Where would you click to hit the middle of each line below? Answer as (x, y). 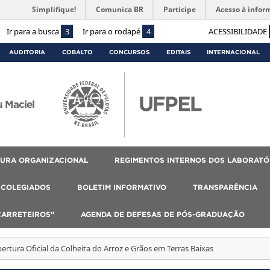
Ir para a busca (34, 31)
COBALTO (77, 52)
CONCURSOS (130, 52)
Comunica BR (120, 9)
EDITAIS (178, 52)
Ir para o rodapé (112, 31)
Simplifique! (54, 9)
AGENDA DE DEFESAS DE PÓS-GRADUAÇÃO (162, 214)
